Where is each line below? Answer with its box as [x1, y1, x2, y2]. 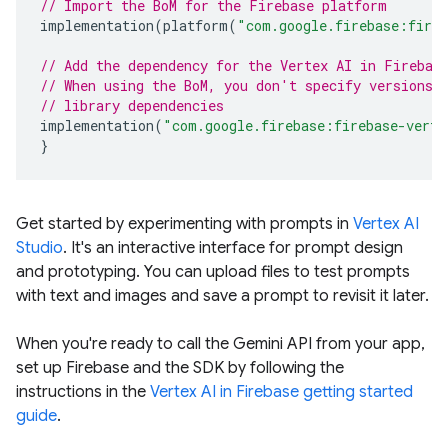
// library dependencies [40, 95, 224, 115]
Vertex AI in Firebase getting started [150, 381, 413, 402]
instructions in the [16, 381, 150, 402]
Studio [16, 237, 63, 258]
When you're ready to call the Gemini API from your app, [16, 333, 425, 354]
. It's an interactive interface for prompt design [63, 237, 403, 258]
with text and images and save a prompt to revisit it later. [16, 285, 429, 306]
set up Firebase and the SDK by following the [16, 357, 344, 378]
